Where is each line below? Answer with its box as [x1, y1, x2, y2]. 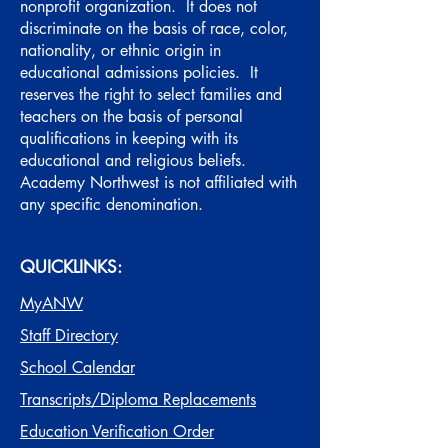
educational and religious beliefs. [20, 150, 251, 171]
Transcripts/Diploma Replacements [20, 389, 256, 410]
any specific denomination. [20, 194, 203, 215]
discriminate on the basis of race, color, [20, 18, 288, 39]
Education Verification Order [20, 421, 214, 442]
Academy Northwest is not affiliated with [20, 172, 297, 193]
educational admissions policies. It [20, 62, 258, 83]
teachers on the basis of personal [20, 106, 243, 127]
